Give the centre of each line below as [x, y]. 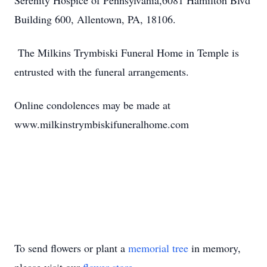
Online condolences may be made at [92, 105]
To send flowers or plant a [71, 248]
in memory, [215, 248]
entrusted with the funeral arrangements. [102, 72]
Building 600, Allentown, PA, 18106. [95, 19]
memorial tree [158, 248]
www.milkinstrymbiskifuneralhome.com [102, 124]
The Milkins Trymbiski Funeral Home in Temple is [127, 52]
